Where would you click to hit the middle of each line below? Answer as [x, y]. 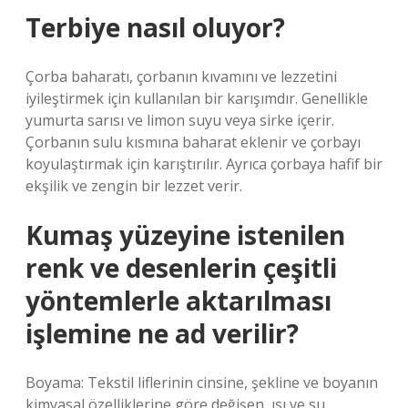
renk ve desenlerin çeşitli [181, 268]
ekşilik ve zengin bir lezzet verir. [134, 186]
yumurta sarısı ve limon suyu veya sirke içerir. [180, 120]
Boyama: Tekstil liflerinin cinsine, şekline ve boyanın [202, 382]
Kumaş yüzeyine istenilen [185, 235]
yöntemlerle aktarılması [178, 301]
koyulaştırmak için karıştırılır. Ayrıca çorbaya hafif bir [204, 164]
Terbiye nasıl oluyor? [155, 27]
